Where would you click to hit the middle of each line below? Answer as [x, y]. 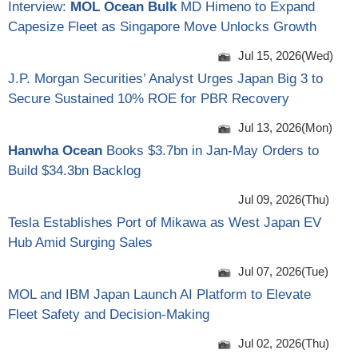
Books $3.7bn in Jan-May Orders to [211, 151]
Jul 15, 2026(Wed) [286, 56]
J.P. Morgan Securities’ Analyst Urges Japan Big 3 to [165, 79]
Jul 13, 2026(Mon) [285, 128]
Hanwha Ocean [55, 151]
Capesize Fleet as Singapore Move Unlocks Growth [162, 27]
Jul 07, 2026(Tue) [283, 272]
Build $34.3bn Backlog [74, 171]
